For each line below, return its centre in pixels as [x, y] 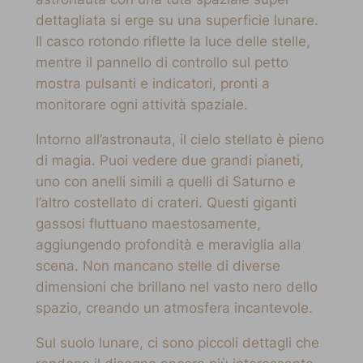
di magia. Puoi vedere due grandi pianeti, [169, 161]
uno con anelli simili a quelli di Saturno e [165, 182]
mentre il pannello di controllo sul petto [162, 63]
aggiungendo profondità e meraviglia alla [168, 245]
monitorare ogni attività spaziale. [141, 105]
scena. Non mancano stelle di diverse [158, 266]
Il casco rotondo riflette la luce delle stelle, [173, 42]
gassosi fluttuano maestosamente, [148, 224]
